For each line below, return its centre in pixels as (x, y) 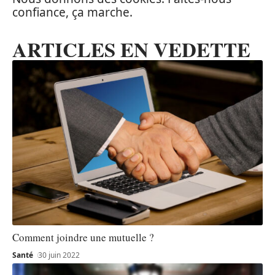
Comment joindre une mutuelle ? (83, 238)
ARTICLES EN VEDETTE (131, 49)
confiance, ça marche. (72, 12)
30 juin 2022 (59, 255)
